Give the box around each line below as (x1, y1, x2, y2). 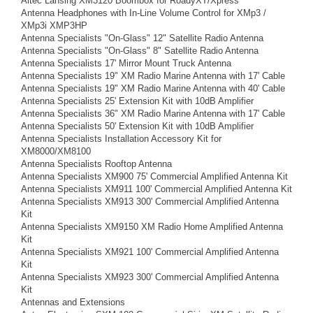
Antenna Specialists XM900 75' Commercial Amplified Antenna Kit (21, 171, 288, 182)
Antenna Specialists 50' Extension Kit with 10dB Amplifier (21, 121, 254, 131)
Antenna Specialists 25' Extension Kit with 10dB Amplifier (21, 96, 254, 106)
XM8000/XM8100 (21, 146, 91, 156)
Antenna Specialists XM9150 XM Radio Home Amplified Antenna (21, 221, 283, 232)
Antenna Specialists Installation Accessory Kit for (21, 133, 221, 144)
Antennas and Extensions (21, 297, 125, 307)
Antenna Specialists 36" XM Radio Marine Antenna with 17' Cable (21, 108, 285, 119)
